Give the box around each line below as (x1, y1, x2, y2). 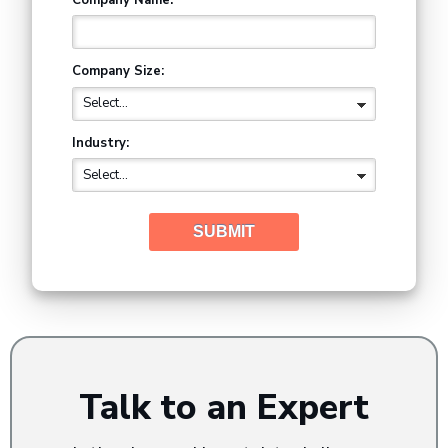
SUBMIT (193, 223, 255, 241)
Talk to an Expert (79, 384, 369, 432)
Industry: (72, 133, 129, 152)
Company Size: (72, 62, 164, 81)
